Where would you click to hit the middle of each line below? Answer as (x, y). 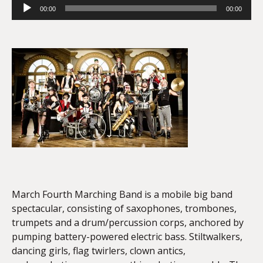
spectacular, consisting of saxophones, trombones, (124, 208)
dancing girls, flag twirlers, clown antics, (99, 251)
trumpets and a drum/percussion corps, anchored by (128, 222)
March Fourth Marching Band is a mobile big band (122, 194)
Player (25, 17)
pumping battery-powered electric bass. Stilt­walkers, (127, 237)
